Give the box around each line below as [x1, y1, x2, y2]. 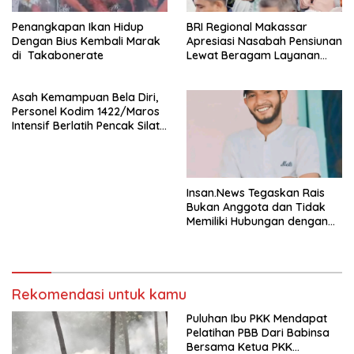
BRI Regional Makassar [186, 20, 307, 35]
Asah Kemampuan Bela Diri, [12, 90, 158, 105]
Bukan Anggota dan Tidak [186, 199, 326, 214]
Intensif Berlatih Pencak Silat [12, 119, 160, 134]
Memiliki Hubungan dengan [186, 213, 328, 228]
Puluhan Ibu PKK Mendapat [186, 311, 327, 326]
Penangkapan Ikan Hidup [12, 20, 144, 35]
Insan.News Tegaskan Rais [186, 185, 325, 200]
